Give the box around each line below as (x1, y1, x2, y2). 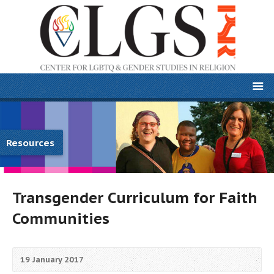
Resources (6, 136, 54, 149)
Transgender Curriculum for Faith (12, 187, 257, 207)
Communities (12, 208, 109, 228)
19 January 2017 (20, 254, 84, 265)
